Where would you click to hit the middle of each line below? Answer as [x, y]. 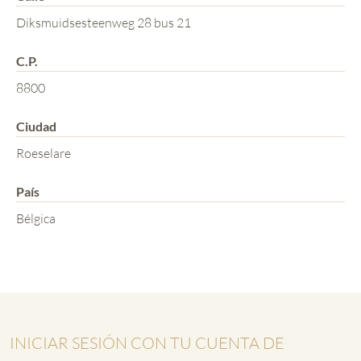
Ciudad [36, 126]
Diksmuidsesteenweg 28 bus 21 [104, 22]
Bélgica [36, 218]
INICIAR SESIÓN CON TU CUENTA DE [147, 342]
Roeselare [44, 153]
